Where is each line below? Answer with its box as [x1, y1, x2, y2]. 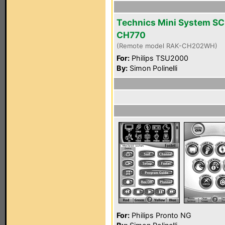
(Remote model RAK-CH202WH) [117, 42, 217, 50]
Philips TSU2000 [130, 54, 188, 62]
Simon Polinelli [128, 64, 177, 72]
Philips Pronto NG [130, 211, 191, 219]
